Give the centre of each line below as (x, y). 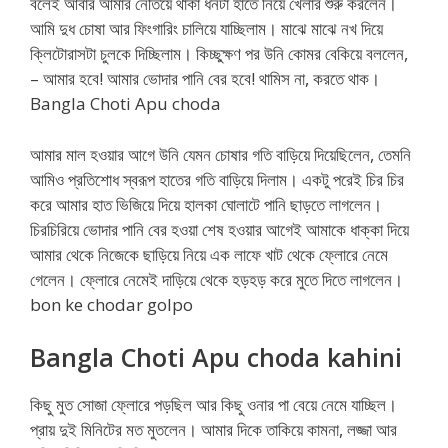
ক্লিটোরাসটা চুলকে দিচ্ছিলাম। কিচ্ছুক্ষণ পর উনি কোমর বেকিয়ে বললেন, (219, 54)
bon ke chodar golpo (111, 304)
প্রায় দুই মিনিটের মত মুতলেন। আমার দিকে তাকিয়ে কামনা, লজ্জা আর (213, 430)
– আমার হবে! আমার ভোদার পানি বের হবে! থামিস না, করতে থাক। (205, 79)
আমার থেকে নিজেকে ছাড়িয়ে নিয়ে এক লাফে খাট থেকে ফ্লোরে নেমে (209, 254)
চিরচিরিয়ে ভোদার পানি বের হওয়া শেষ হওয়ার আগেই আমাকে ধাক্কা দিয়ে (219, 229)
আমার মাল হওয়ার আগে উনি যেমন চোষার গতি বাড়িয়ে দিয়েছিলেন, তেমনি (220, 154)
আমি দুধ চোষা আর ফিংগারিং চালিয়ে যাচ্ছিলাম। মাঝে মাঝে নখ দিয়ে (206, 29)
